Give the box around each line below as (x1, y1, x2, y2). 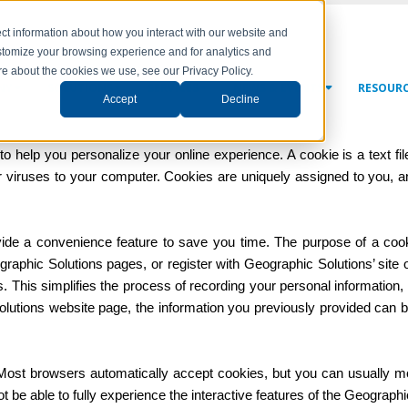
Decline (220, 92, 260, 106)
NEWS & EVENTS (233, 79, 323, 96)
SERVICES (148, 79, 199, 96)
